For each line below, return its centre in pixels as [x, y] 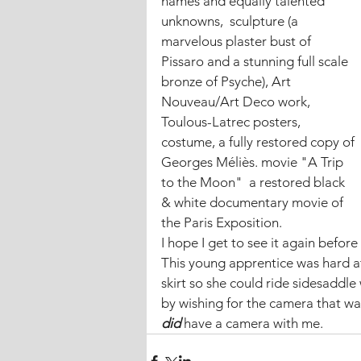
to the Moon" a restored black [255, 182]
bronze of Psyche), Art [228, 81]
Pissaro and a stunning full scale [256, 61]
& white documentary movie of [254, 202]
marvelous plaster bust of [238, 41]
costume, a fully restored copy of [259, 142]
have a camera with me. [253, 323]
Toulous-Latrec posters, [232, 122]
